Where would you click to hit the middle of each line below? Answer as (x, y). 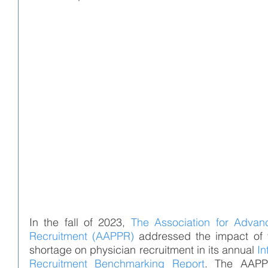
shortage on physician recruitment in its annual (144, 249)
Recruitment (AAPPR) (82, 236)
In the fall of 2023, (80, 222)
